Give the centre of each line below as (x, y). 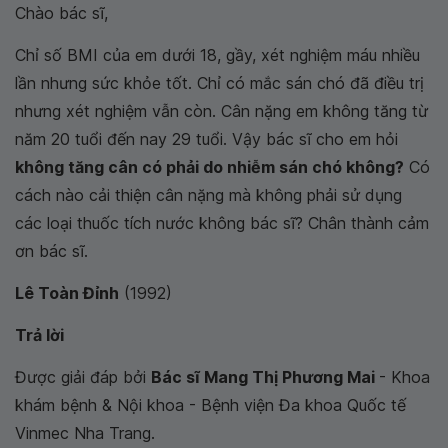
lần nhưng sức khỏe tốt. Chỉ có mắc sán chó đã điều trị (219, 83)
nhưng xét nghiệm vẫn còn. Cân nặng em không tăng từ (221, 111)
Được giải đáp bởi (83, 377)
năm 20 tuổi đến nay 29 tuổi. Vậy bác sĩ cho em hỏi (206, 139)
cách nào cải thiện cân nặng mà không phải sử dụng (208, 195)
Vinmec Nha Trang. (85, 433)
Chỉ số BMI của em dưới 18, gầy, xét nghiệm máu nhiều (217, 55)
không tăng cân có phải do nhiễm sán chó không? (209, 167)
